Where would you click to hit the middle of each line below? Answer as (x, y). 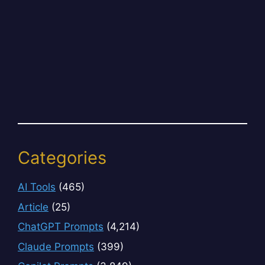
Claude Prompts (56, 246)
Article (33, 207)
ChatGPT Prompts (61, 227)
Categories (62, 158)
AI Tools (37, 187)
